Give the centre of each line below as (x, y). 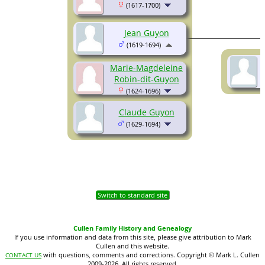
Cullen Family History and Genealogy (132, 228)
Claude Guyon (146, 112)
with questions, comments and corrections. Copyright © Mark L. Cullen (151, 255)
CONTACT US (23, 255)
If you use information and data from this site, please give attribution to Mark (132, 237)
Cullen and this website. (132, 246)
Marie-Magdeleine (146, 68)
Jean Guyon (146, 33)
